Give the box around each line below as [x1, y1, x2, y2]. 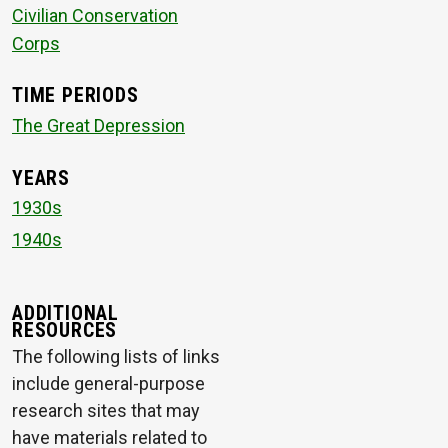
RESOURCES [12, 319, 118, 343]
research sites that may [12, 400, 200, 422]
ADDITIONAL [12, 302, 119, 326]
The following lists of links [12, 346, 220, 368]
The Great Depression [12, 114, 185, 136]
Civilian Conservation [12, 4, 178, 26]
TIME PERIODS [12, 84, 139, 108]
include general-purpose [12, 373, 205, 395]
